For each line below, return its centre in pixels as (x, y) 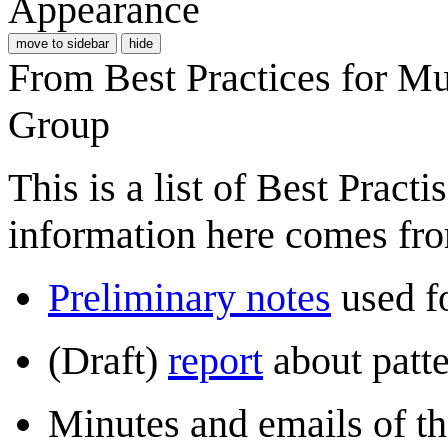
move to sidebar (62, 43)
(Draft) (108, 360)
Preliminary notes (189, 297)
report (215, 360)
